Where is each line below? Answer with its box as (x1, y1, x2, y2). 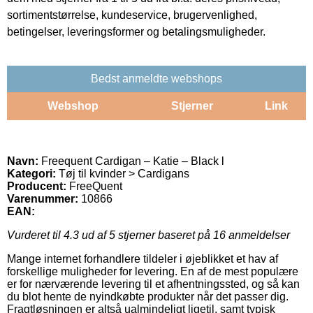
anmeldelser (226, 228, 290, 241)
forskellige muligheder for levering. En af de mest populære (7, 265, 298, 277)
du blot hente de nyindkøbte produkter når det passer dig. (7, 290, 289, 303)
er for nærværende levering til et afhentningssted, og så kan (7, 277, 300, 290)
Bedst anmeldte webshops (91, 72, 222, 85)
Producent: (7, 180, 66, 192)
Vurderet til (7, 228, 64, 241)
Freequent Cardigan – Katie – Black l (38, 154, 224, 167)
